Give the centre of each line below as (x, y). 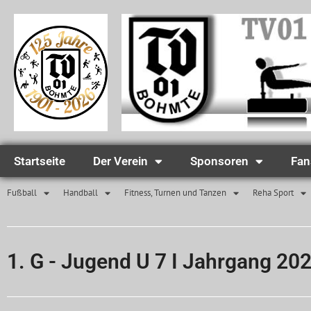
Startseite (40, 161)
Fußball (22, 193)
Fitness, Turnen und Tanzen (175, 193)
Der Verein (120, 161)
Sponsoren (219, 161)
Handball (81, 193)
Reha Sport (273, 193)
